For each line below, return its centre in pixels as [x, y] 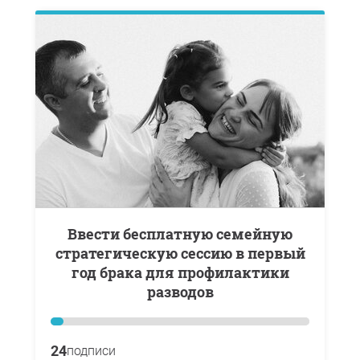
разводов [180, 291]
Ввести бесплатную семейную [72, 233]
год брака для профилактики [180, 272]
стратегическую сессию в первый [180, 253]
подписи [91, 350]
